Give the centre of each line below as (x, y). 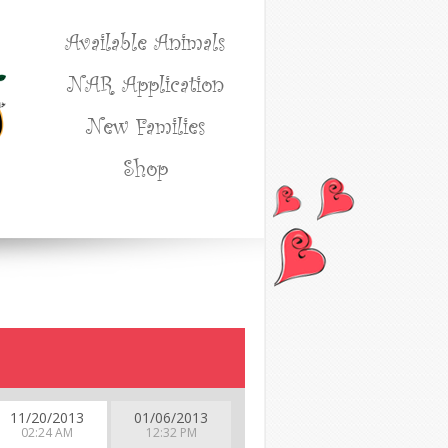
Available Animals (145, 41)
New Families (145, 125)
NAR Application (145, 83)
